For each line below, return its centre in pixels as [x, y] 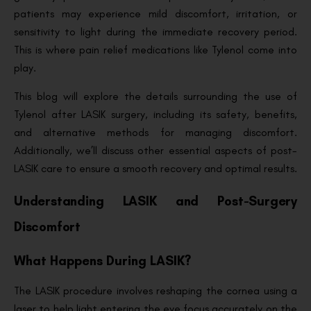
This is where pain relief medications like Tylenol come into [155, 50]
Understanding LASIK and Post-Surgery [155, 201]
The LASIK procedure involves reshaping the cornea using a [155, 291]
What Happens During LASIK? [102, 261]
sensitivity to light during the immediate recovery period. [155, 32]
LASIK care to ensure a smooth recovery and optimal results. [155, 168]
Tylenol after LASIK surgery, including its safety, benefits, [155, 114]
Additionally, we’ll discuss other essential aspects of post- [155, 150]
